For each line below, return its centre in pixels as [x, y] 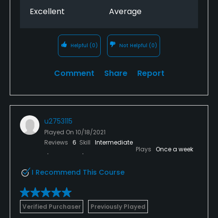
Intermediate [114, 142]
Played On [60, 132]
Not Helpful [134, 45]
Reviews [57, 142]
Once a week [174, 149]
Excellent [47, 11]
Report [151, 73]
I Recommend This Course [78, 172]
